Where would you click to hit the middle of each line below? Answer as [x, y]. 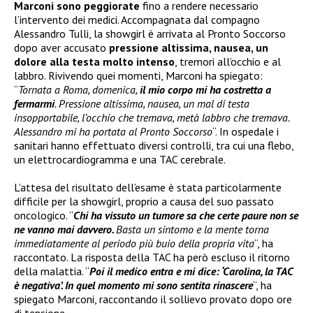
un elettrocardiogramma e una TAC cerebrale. [120, 159]
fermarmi [34, 103]
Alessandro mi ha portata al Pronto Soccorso [113, 131]
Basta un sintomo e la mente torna [192, 229]
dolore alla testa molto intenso [94, 61]
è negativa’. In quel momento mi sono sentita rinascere [133, 285]
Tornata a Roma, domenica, [79, 89]
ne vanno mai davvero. [65, 229]
